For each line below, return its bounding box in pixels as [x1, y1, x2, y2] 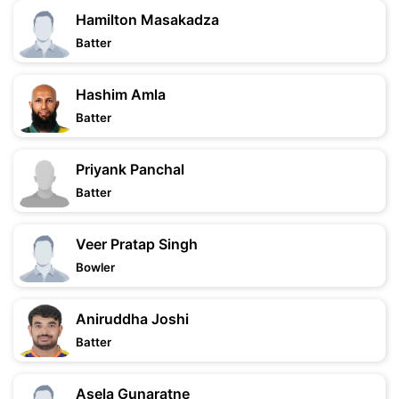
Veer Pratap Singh [76, 235, 198, 253]
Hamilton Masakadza [76, 11, 219, 28]
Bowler [76, 260, 115, 274]
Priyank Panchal [76, 160, 184, 178]
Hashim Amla [76, 85, 166, 103]
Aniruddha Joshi [76, 310, 189, 328]
